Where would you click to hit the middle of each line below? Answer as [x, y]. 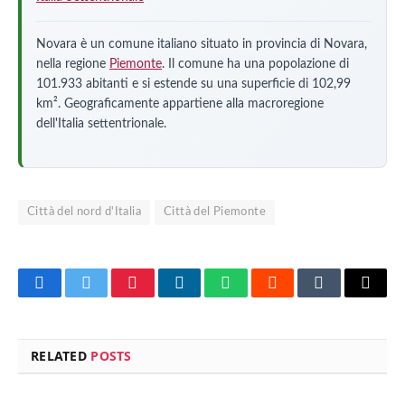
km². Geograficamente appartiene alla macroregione [180, 104]
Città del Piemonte [215, 212]
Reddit [292, 296]
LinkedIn [207, 296]
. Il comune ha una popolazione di [255, 64]
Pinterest [160, 296]
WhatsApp [259, 296]
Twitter [108, 296]
